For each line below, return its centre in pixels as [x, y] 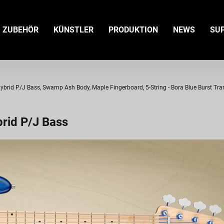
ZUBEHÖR [20, 30]
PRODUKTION [133, 30]
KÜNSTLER [73, 30]
